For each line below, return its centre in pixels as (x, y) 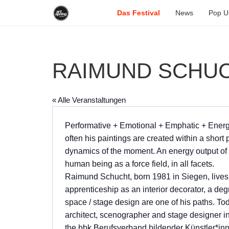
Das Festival (139, 13)
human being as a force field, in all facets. (140, 164)
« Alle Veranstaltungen (89, 100)
